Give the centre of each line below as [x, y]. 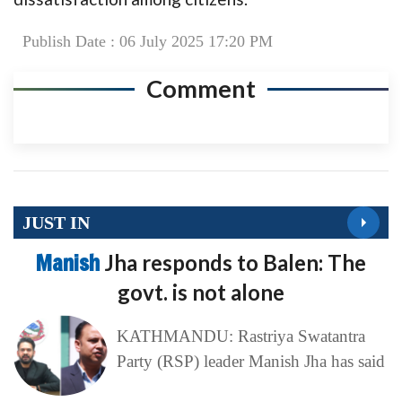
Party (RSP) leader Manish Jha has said [250, 362]
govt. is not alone [201, 293]
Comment [201, 89]
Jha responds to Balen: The [235, 263]
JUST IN [56, 222]
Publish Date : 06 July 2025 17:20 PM [148, 42]
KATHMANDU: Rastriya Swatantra [240, 336]
